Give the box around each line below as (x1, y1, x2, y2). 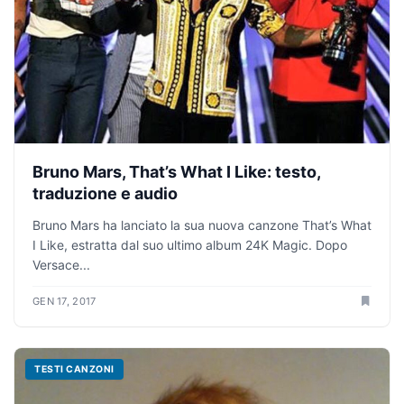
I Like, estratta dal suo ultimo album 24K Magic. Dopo (32, 236, 347, 252)
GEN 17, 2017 (32, 294, 96, 308)
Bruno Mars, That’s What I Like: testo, (32, 161, 320, 181)
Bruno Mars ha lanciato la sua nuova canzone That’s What (32, 216, 372, 233)
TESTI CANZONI (34, 363, 115, 375)
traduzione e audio (32, 183, 178, 203)
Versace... (32, 256, 90, 272)
